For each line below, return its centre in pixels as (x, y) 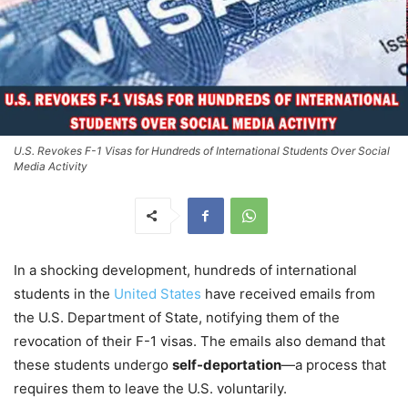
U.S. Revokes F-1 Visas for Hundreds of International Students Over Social (202, 150)
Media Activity (51, 166)
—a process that (334, 364)
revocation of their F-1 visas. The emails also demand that (199, 341)
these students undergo (93, 364)
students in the (64, 293)
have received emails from (290, 293)
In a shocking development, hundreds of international (185, 270)
